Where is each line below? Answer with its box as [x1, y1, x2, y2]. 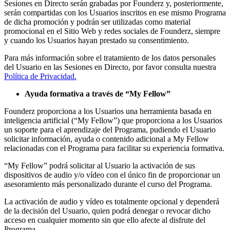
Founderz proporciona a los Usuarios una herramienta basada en [4, 106, 212, 116]
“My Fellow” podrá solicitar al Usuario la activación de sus [4, 161, 195, 170]
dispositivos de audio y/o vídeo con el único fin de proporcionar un [4, 170, 220, 179]
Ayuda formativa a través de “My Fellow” [25, 89, 170, 98]
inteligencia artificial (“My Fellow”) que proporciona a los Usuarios [4, 116, 222, 125]
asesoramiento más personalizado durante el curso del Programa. [4, 179, 212, 188]
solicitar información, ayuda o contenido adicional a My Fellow [4, 134, 209, 143]
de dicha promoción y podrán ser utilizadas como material [4, 17, 190, 26]
